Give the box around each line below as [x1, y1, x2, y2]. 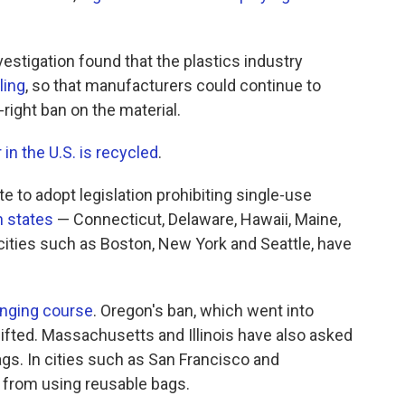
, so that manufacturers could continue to [25, 76, 321, 95]
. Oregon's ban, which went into [93, 301, 314, 320]
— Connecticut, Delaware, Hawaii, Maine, [53, 210, 341, 229]
